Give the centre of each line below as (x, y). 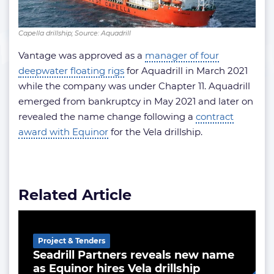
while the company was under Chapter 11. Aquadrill (134, 86)
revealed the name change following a (107, 117)
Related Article (75, 195)
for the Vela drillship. (155, 132)
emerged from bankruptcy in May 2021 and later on (136, 102)
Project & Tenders (72, 241)
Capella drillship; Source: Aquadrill (75, 33)
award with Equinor (63, 132)
